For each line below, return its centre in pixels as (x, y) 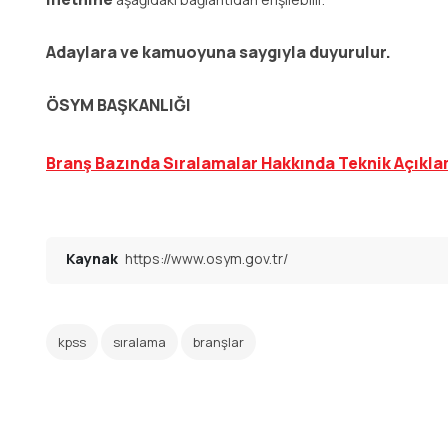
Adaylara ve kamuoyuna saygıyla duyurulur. (218, 52)
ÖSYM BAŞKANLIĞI (118, 105)
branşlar (218, 342)
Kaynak (93, 258)
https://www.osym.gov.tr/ (206, 258)
